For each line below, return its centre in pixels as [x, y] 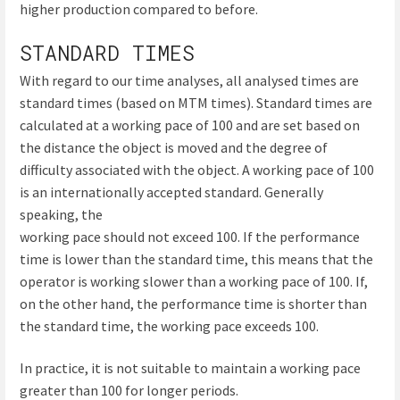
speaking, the [61, 214]
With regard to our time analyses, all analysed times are [189, 80]
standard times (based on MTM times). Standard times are [196, 102]
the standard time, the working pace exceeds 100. [169, 325]
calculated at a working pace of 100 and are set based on [190, 125]
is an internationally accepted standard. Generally [171, 192]
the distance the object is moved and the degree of [174, 147]
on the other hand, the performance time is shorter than [193, 303]
